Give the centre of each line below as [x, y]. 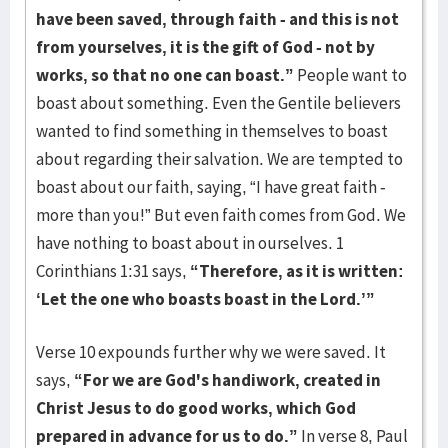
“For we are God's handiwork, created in [227, 380]
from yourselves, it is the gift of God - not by [205, 47]
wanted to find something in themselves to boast [212, 131]
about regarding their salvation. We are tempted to [219, 159]
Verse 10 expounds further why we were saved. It [211, 352]
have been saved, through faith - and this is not [217, 19]
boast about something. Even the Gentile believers [218, 103]
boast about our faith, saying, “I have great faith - [211, 187]
